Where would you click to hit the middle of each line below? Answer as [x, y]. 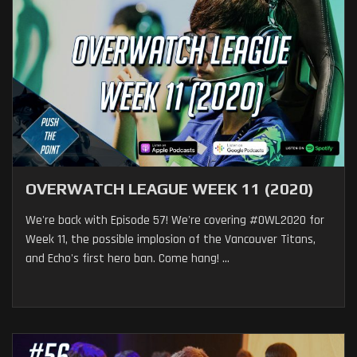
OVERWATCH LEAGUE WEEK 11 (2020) [170, 189]
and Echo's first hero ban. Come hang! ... [127, 259]
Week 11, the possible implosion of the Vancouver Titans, [171, 240]
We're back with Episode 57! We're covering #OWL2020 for [175, 221]
